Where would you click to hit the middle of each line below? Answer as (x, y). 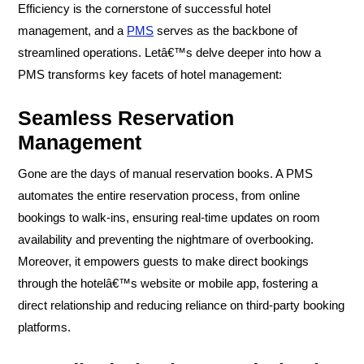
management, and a (72, 30)
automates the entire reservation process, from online (159, 195)
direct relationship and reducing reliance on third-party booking (181, 305)
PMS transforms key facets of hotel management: (150, 74)
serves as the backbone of (225, 30)
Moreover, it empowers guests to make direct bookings (163, 261)
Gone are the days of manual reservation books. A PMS (165, 173)
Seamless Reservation (126, 117)
